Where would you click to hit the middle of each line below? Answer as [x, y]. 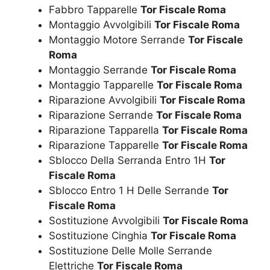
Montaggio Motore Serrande [118, 39]
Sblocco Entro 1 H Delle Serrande [130, 190]
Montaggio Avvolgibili [102, 24]
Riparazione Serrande [102, 115]
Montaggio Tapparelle [103, 85]
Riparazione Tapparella [105, 130]
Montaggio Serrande [100, 70]
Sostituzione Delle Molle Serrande [130, 250]
